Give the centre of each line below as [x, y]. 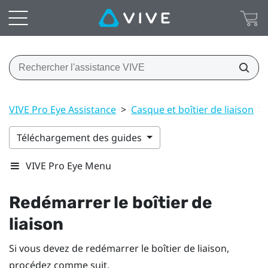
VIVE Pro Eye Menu [68, 165]
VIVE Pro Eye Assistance [63, 109]
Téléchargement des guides [80, 137]
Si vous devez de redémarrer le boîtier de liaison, [119, 248]
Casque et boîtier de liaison [192, 109]
